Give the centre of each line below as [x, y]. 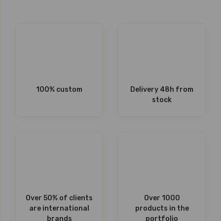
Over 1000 [162, 198]
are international [59, 208]
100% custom [59, 90]
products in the [162, 208]
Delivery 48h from [162, 90]
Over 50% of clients [59, 198]
